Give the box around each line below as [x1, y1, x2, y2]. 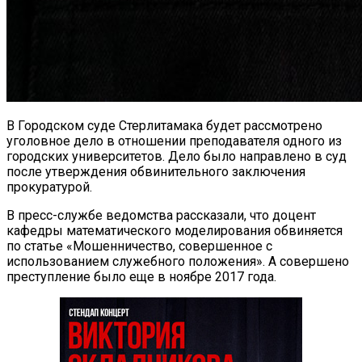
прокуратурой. [6, 179, 92, 195]
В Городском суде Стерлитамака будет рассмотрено [6, 117, 322, 133]
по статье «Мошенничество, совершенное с [6, 238, 272, 254]
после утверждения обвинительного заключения [6, 163, 305, 179]
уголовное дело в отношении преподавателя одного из [6, 133, 342, 149]
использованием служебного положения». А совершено [6, 253, 349, 269]
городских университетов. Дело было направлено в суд [6, 148, 347, 164]
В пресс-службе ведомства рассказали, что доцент [6, 207, 316, 223]
